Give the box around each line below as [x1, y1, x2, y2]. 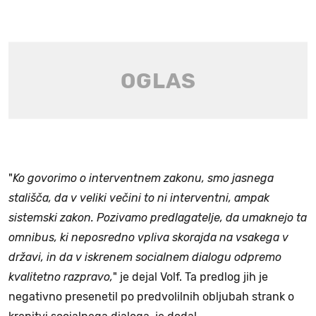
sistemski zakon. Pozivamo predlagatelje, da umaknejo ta [8, 211, 307, 225]
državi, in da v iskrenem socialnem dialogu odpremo [8, 250, 281, 265]
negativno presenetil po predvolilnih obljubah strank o [8, 290, 294, 304]
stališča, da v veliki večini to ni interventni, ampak [8, 191, 269, 205]
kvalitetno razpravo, [8, 270, 113, 284]
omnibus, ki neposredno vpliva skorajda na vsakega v [8, 231, 288, 245]
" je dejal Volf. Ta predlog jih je [113, 270, 268, 284]
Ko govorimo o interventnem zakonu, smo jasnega [13, 171, 274, 186]
